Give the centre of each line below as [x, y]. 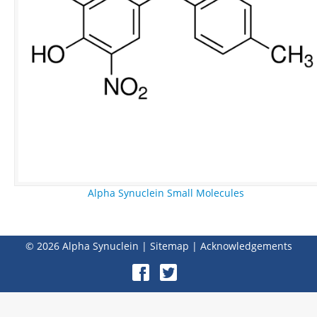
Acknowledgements [246, 246]
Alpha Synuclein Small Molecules [166, 193]
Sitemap [169, 246]
